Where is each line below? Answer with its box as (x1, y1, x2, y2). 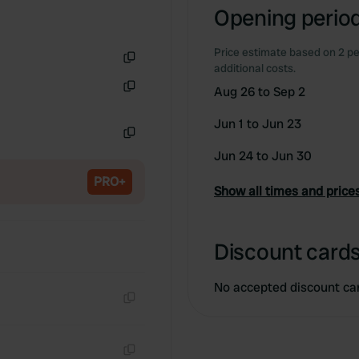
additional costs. (214, 61, 296, 75)
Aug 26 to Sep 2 (214, 83, 305, 100)
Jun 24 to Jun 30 (214, 147, 312, 164)
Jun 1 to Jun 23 (214, 115, 301, 132)
